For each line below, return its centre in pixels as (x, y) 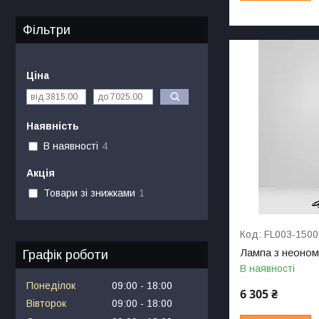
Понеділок (51, 285)
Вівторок (46, 304)
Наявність (53, 126)
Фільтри (47, 30)
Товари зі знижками (89, 193)
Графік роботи (66, 255)
